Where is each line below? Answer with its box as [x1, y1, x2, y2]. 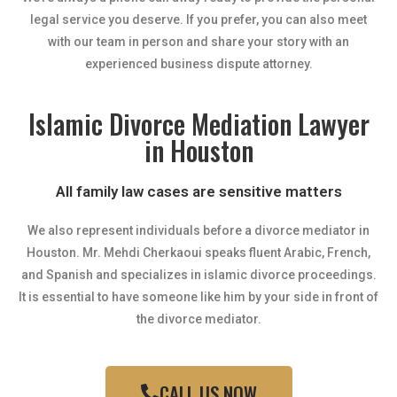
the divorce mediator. [136, 312, 261, 326]
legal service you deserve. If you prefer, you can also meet [30, 12, 367, 27]
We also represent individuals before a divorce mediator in [27, 223, 370, 237]
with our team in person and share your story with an [48, 35, 349, 49]
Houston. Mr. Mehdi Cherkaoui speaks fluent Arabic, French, [27, 245, 370, 260]
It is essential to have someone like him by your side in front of [19, 290, 378, 304]
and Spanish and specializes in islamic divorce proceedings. [20, 268, 377, 282]
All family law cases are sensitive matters [55, 183, 342, 200]
